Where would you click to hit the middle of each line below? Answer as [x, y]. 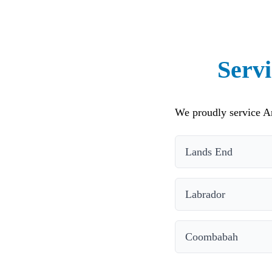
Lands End [209, 151]
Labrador [205, 194]
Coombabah [212, 236]
